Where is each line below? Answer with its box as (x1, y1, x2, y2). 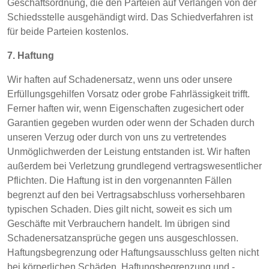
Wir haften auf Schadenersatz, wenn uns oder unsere (7, 74, 232, 85)
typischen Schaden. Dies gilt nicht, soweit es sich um (7, 204, 232, 214)
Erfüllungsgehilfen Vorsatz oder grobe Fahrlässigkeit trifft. (7, 89, 250, 99)
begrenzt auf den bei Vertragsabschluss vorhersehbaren (7, 190, 245, 200)
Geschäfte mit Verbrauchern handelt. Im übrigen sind (7, 219, 230, 229)
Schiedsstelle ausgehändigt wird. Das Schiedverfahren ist (7, 12, 253, 22)
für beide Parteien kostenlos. (7, 26, 128, 37)
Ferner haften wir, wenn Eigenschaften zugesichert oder (7, 103, 244, 113)
